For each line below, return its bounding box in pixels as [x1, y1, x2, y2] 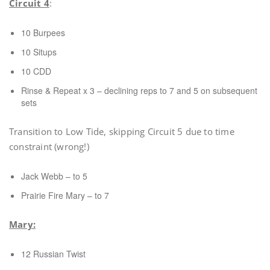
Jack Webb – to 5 [21, 170, 87, 182]
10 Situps [21, 46, 57, 58]
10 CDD [21, 65, 51, 77]
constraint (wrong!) [9, 140, 89, 152]
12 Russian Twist [21, 248, 86, 260]
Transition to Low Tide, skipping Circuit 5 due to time [9, 125, 234, 137]
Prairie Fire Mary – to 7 [21, 189, 109, 201]
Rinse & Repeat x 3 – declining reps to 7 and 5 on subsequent [21, 84, 257, 96]
